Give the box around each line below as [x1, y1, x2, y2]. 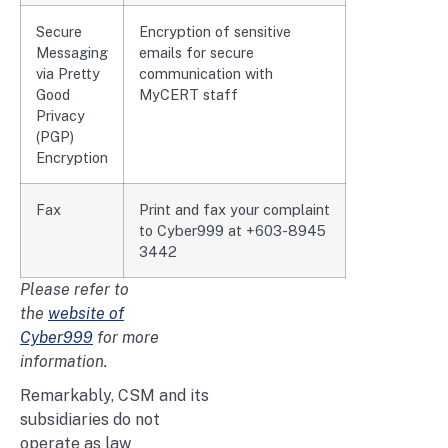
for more [93, 327, 159, 347]
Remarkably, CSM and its [20, 385, 209, 405]
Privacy [36, 106, 85, 124]
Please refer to [20, 279, 129, 299]
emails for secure [139, 43, 254, 61]
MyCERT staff [139, 85, 238, 103]
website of [48, 303, 124, 323]
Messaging [36, 43, 108, 61]
